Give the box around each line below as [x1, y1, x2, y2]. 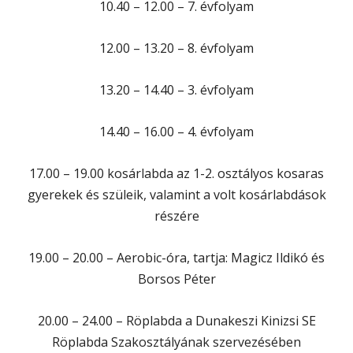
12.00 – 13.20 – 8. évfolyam [99, 39, 254, 57]
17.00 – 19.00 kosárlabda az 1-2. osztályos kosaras [29, 164, 324, 182]
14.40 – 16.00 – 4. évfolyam [99, 122, 254, 140]
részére [154, 206, 199, 225]
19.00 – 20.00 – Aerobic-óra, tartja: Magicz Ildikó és [28, 248, 325, 266]
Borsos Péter [137, 269, 216, 288]
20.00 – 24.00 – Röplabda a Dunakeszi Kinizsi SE [37, 311, 316, 329]
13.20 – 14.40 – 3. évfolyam [99, 80, 254, 98]
